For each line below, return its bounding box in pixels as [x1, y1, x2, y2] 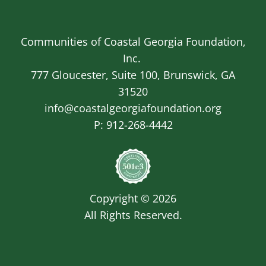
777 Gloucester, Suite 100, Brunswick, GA [31, 67, 235, 82]
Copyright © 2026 [87, 191, 179, 205]
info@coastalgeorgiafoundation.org [45, 100, 221, 115]
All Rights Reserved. [84, 207, 182, 222]
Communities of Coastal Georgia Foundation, [20, 34, 246, 49]
